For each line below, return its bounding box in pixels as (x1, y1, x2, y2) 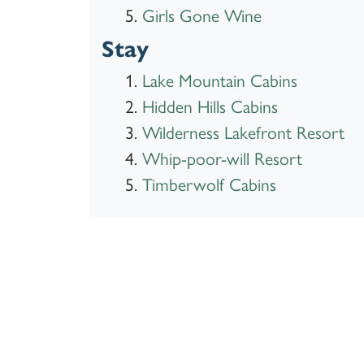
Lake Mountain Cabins (141, 67, 297, 93)
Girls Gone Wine (141, 2, 262, 28)
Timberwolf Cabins (141, 171, 276, 197)
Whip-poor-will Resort (141, 145, 302, 171)
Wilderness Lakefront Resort (141, 119, 344, 145)
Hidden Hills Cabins (141, 93, 278, 119)
